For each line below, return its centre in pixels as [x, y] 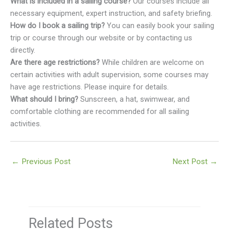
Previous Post [45, 162]
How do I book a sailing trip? [58, 25]
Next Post [191, 162]
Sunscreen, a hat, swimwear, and [134, 99]
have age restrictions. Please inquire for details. [89, 87]
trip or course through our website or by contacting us [101, 38]
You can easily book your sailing [159, 25]
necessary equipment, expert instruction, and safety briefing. [111, 13]
